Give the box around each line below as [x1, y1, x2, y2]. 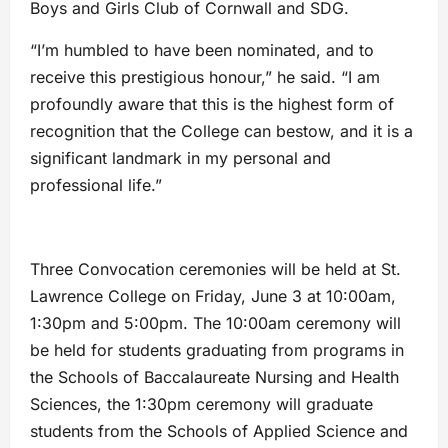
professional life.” [30, 175, 162, 196]
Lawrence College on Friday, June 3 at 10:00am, [30, 286, 396, 307]
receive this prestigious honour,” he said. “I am [30, 67, 380, 88]
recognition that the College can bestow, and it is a [30, 121, 413, 142]
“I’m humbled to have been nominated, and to [30, 40, 374, 61]
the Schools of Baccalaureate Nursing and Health [30, 367, 399, 388]
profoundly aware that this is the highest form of [30, 94, 394, 115]
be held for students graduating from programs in [30, 340, 404, 361]
